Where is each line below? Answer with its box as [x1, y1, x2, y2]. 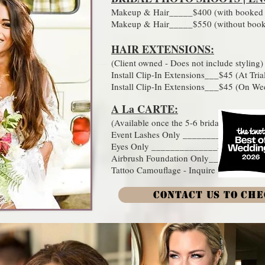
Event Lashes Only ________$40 [111, 128, 235, 140]
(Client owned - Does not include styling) [111, 57, 263, 69]
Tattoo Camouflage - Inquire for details [111, 164, 257, 176]
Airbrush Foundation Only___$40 [111, 152, 237, 164]
